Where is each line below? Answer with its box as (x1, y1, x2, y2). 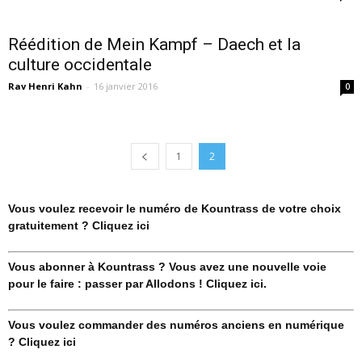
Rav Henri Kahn (8, 80, 82, 93)
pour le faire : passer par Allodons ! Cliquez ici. (8, 277, 267, 291)
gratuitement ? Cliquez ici (8, 219, 149, 233)
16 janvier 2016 (94, 80, 158, 93)
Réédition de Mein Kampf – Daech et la (8, 35, 301, 55)
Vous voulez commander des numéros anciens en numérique (8, 318, 344, 332)
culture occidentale (8, 55, 152, 75)
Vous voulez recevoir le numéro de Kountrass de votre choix (8, 202, 341, 216)
